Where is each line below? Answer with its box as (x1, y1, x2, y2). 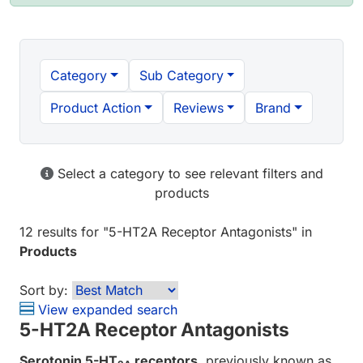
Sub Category (139, 67, 224, 84)
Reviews (173, 100, 224, 117)
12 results (19, 224, 77, 241)
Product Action (50, 100, 141, 117)
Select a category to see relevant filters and (53, 165, 323, 182)
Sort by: (19, 282, 68, 299)
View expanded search (34, 301, 177, 318)
